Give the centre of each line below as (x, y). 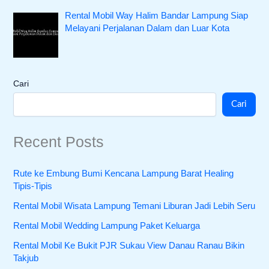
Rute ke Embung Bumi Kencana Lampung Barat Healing (124, 173)
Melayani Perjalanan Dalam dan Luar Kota (147, 29)
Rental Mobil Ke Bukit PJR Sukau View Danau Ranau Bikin (129, 245)
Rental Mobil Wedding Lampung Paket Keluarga (107, 225)
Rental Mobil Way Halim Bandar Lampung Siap (157, 16)
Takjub (26, 258)
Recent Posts (59, 142)
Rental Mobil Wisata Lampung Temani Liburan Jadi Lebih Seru (134, 206)
